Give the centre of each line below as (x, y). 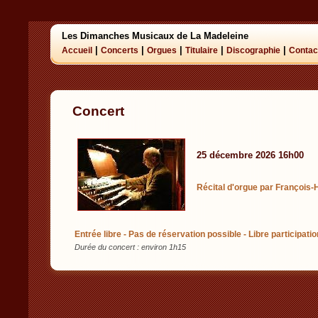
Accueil (77, 50)
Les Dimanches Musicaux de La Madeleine (155, 36)
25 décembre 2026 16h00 (250, 155)
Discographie (253, 50)
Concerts (120, 50)
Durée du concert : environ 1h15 (130, 247)
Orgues (162, 50)
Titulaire (202, 50)
